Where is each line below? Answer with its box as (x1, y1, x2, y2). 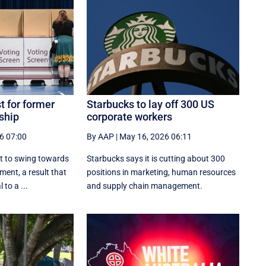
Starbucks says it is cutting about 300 (87, 153, 226, 163)
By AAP (87, 131, 115, 141)
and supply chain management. (87, 180, 203, 191)
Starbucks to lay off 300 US (87, 97, 215, 110)
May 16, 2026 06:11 (119, 131, 192, 141)
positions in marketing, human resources (87, 167, 236, 177)
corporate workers (87, 110, 173, 123)
